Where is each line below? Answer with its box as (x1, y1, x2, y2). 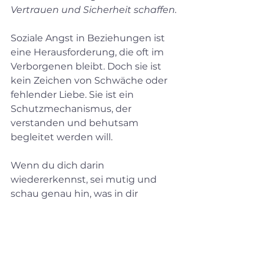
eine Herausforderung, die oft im (11, 47, 166, 58)
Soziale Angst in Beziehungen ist (11, 32, 167, 44)
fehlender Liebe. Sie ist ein (11, 89, 136, 101)
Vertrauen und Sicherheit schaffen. (11, 4, 177, 16)
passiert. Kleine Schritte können (11, 202, 163, 214)
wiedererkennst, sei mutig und (11, 174, 159, 186)
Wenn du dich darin (11, 160, 107, 171)
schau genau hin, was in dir (11, 188, 140, 200)
